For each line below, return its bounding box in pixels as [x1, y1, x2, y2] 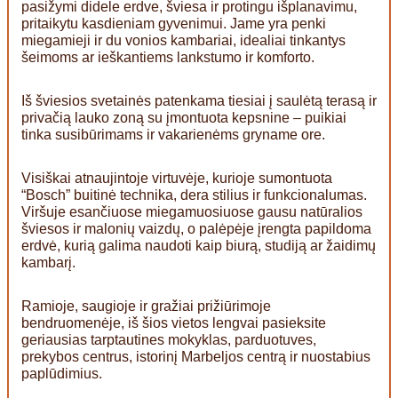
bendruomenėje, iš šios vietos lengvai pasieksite [21, 314, 326, 330]
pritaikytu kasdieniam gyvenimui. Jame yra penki [21, 15, 326, 31]
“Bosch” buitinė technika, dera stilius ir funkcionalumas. [21, 187, 367, 203]
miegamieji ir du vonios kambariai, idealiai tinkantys [21, 32, 346, 48]
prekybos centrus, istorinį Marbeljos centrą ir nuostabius [21, 348, 370, 364]
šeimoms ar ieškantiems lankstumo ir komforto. [21, 49, 314, 65]
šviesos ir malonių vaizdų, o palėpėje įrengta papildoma [21, 220, 371, 236]
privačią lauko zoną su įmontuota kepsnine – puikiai [21, 109, 346, 125]
